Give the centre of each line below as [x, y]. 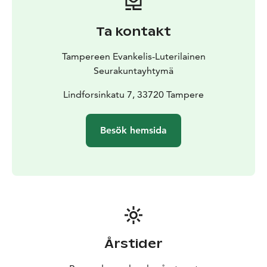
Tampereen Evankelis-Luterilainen [133, 56]
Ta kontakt [133, 31]
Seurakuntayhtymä [133, 70]
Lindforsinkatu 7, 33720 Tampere [133, 94]
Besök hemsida [133, 130]
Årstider [133, 243]
